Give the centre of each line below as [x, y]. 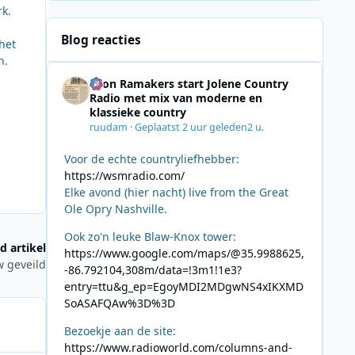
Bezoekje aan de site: [120, 330]
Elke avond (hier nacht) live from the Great [176, 192]
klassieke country [137, 113]
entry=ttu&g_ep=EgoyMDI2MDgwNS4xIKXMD [183, 286]
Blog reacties [101, 40]
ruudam [108, 127]
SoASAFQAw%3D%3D [119, 303]
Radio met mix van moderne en [176, 98]
